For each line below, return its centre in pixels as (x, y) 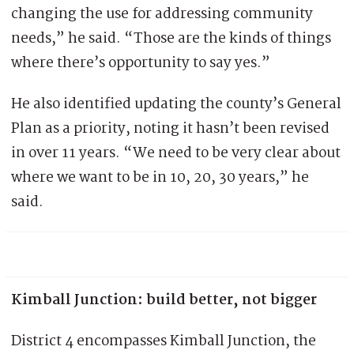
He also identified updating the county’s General (176, 105)
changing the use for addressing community (162, 15)
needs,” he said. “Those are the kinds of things (171, 39)
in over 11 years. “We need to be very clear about (176, 154)
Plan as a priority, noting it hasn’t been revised (170, 129)
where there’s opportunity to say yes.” (141, 64)
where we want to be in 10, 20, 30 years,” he (160, 178)
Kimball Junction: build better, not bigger (164, 301)
